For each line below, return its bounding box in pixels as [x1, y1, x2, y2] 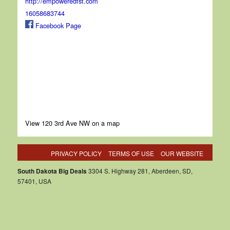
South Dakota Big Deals [17, 166, 87, 176]
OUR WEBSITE [161, 149, 204, 158]
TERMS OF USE [108, 149, 155, 158]
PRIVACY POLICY [51, 149, 102, 158]
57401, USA [17, 177, 51, 186]
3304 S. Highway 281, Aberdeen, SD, [86, 166, 193, 176]
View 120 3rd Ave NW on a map [25, 118, 120, 128]
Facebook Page [33, 21, 81, 31]
